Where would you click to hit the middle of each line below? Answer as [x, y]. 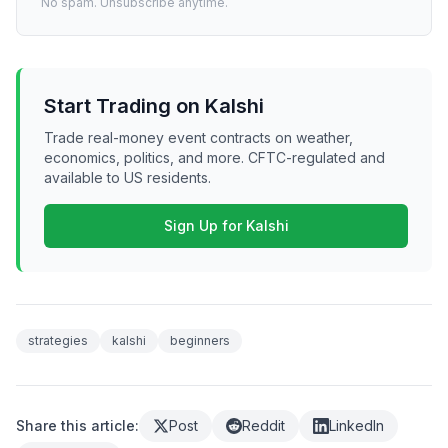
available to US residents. [127, 178]
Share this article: [77, 426]
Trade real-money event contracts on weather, [198, 138]
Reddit [263, 426]
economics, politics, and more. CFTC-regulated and [214, 158]
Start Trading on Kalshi [154, 106]
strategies [58, 341]
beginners [200, 341]
